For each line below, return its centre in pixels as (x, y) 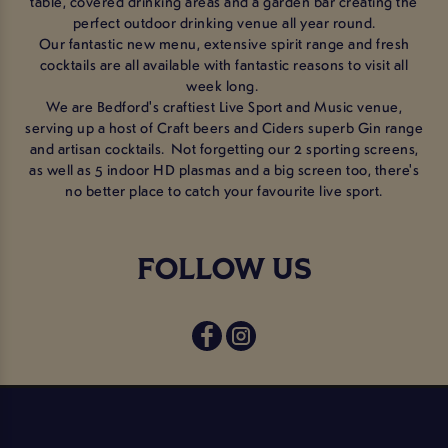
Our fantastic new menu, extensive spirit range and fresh (224, 42)
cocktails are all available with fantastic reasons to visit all (224, 63)
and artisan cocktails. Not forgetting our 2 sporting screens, (224, 147)
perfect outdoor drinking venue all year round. (224, 21)
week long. (224, 84)
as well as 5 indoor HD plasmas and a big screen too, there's (224, 168)
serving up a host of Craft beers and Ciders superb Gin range (224, 126)
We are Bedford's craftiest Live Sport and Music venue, (224, 105)
